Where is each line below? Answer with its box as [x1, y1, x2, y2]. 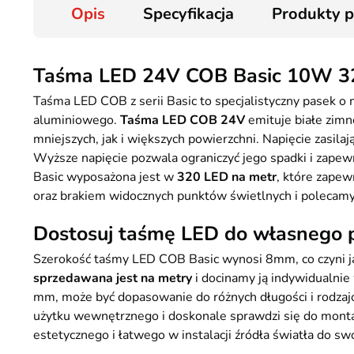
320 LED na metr [177, 168, 277, 186]
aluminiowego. [33, 111, 120, 129]
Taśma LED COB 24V [120, 111, 245, 129]
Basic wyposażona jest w [33, 168, 177, 186]
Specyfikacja [143, 3, 234, 24]
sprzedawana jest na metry [33, 269, 192, 287]
